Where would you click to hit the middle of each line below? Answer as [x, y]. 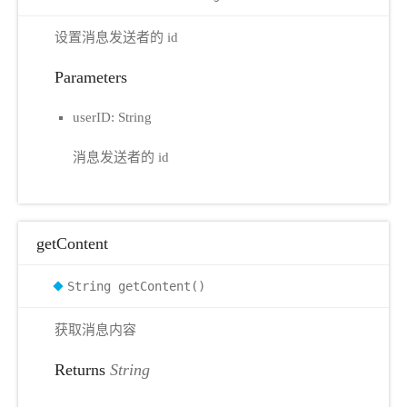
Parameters [91, 77]
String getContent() [136, 286]
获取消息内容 [95, 329]
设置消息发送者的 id [116, 37]
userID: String [112, 117]
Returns [82, 369]
